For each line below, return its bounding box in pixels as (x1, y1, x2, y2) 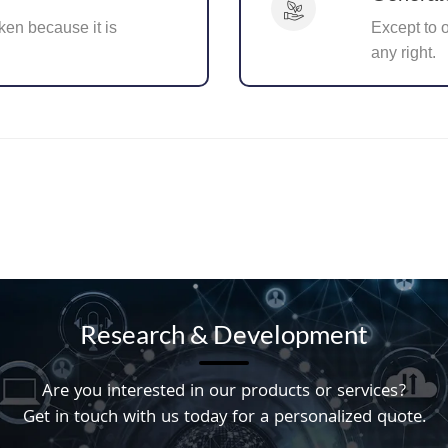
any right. (371, 44, 436, 61)
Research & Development (80, 318, 368, 350)
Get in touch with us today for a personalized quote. (22, 404, 426, 433)
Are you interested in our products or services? (42, 378, 406, 407)
